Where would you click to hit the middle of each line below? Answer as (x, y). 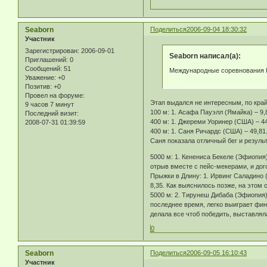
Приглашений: (46, 59)
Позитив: (38, 86)
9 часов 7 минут (49, 104)
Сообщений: (44, 68)
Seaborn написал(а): (205, 56)
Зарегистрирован (51, 50)
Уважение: (41, 77)
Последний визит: (52, 113)
